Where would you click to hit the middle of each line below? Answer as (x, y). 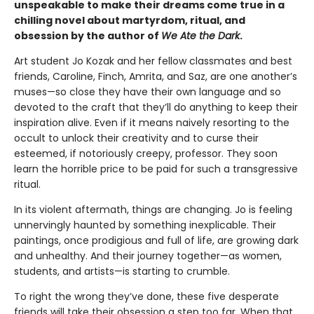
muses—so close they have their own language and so (148, 92)
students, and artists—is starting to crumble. (122, 272)
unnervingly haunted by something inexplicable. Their (145, 225)
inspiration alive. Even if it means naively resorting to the (152, 123)
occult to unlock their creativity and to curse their (136, 138)
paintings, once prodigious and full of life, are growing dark (156, 241)
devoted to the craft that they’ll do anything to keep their (156, 108)
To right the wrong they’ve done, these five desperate (146, 297)
